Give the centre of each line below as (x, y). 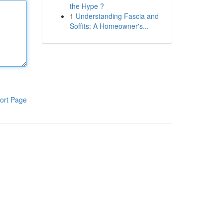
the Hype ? (87, 6)
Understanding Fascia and (117, 16)
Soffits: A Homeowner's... (109, 26)
